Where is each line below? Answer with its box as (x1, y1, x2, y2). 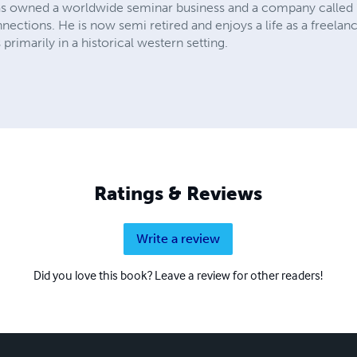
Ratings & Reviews (94, 181, 263, 205)
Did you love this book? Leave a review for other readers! (33, 266, 324, 283)
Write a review (136, 230, 221, 246)
